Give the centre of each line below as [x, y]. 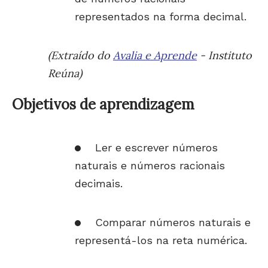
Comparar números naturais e [173, 222]
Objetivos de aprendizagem [103, 104]
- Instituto [224, 55]
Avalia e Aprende [155, 55]
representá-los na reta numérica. [161, 240]
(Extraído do [80, 55]
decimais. [99, 183]
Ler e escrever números [156, 147]
